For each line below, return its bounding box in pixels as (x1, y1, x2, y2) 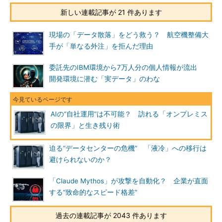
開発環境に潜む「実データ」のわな (49, 75, 160, 83)
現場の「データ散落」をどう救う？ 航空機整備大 (49, 31, 209, 39)
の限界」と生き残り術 (51, 121, 120, 129)
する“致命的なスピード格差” (49, 188, 137, 196)
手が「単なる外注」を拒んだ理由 (49, 42, 153, 50)
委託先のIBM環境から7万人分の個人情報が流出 (49, 63, 204, 71)
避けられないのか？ (49, 156, 111, 164)
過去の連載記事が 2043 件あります (55, 211, 167, 220)
